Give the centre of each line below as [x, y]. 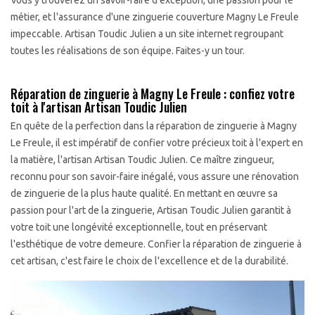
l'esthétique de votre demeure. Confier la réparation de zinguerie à [156, 244]
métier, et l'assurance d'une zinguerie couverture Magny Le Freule [155, 17]
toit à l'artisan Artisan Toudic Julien [99, 107]
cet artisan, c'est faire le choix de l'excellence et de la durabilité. [149, 261]
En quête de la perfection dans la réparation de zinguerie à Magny [154, 126]
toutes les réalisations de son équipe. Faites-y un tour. [128, 51]
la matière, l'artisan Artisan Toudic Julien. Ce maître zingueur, [142, 160]
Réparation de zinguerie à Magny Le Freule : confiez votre [153, 94]
